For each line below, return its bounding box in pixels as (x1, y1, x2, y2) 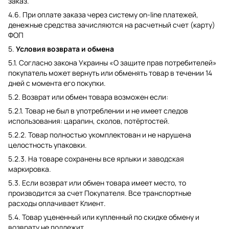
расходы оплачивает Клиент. (8, 198, 106, 208)
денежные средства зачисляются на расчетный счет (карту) (8, 20, 215, 30)
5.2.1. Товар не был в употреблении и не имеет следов (8, 106, 188, 116)
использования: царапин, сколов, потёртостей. (8, 116, 170, 126)
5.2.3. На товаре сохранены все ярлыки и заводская (8, 154, 184, 164)
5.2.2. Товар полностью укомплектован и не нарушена (8, 130, 191, 140)
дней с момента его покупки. (8, 78, 106, 88)
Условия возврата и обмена (16, 44, 114, 54)
